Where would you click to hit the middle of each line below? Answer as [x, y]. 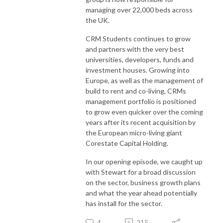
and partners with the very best [135, 49]
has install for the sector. [125, 203]
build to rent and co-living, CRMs [136, 91]
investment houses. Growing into [138, 70]
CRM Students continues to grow [138, 38]
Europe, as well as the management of [144, 80]
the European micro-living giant [134, 132]
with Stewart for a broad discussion [141, 172]
